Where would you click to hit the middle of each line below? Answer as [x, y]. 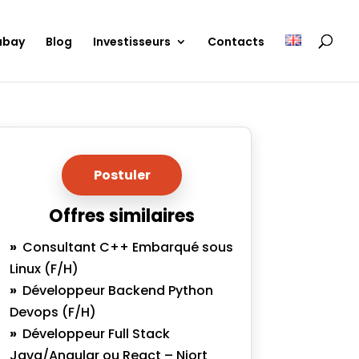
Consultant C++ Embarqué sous [128, 247]
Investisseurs [132, 42]
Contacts [236, 42]
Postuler [122, 175]
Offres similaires [122, 216]
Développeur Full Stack [97, 334]
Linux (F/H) [44, 269]
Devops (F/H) [53, 312]
